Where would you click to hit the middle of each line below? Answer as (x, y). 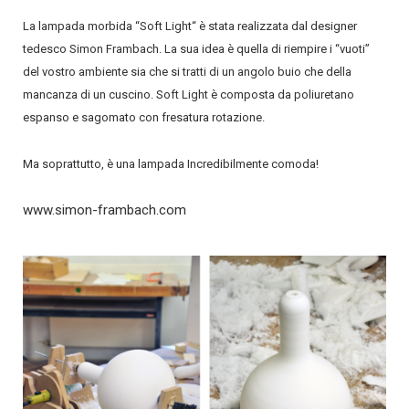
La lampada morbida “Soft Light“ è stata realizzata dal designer (190, 26)
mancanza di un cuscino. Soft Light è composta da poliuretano (189, 95)
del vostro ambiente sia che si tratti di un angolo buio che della (187, 72)
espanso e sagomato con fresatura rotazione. (144, 118)
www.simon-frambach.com (105, 210)
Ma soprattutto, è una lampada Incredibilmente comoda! (171, 164)
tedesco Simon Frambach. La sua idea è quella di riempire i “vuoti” (196, 49)
